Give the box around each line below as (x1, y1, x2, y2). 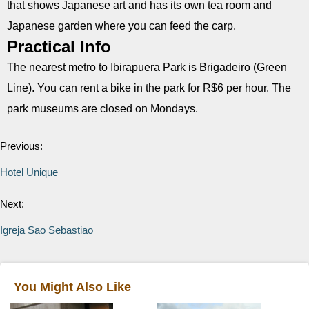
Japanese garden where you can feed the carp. (7, 20, 239, 32)
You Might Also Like (14, 280, 131, 294)
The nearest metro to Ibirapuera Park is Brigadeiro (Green (7, 61, 287, 73)
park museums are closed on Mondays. (7, 103, 198, 114)
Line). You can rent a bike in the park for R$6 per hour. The (7, 82, 291, 94)
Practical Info (7, 37, 111, 56)
